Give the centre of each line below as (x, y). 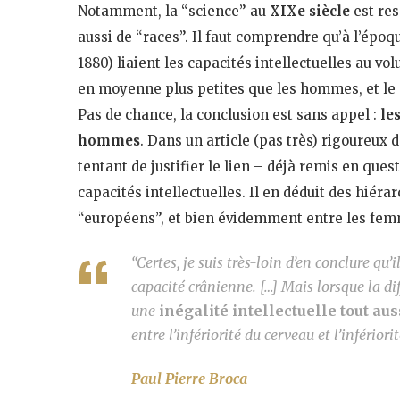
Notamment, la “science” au (174, 11)
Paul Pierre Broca (189, 378)
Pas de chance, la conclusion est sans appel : (229, 114)
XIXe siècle (310, 11)
